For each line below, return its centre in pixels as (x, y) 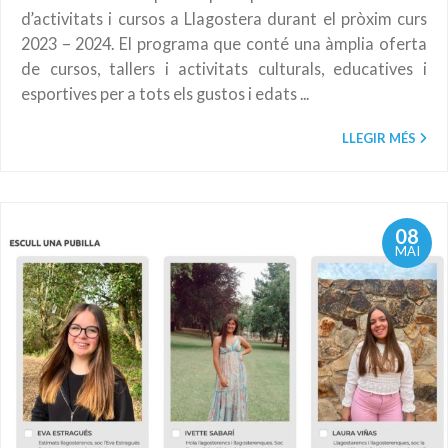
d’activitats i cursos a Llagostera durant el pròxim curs (224, 18)
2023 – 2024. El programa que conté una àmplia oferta (224, 43)
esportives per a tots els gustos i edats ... (165, 93)
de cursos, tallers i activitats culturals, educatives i (224, 68)
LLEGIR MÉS (379, 137)
